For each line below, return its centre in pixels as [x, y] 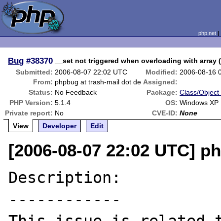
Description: [65, 178]
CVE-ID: [165, 113]
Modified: [162, 72]
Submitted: [35, 72]
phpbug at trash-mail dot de [98, 82]
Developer [60, 126]
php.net [207, 33]
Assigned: [161, 82]
